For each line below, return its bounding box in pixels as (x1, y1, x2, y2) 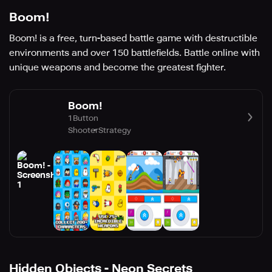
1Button (68, 113, 98, 123)
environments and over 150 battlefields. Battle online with (9, 47, 260, 59)
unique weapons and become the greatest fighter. (9, 62, 226, 73)
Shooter (68, 125, 98, 135)
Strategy (98, 125, 131, 135)
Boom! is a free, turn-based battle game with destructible (9, 33, 257, 44)
